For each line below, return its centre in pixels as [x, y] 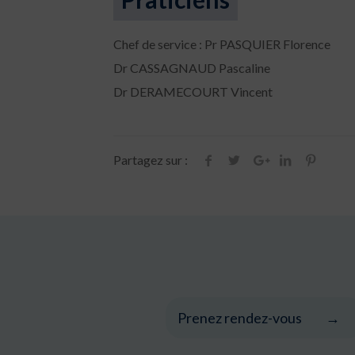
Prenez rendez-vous [239, 318]
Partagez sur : [150, 160]
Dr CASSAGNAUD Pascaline [191, 68]
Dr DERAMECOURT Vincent [193, 92]
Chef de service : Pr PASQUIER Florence [221, 44]
